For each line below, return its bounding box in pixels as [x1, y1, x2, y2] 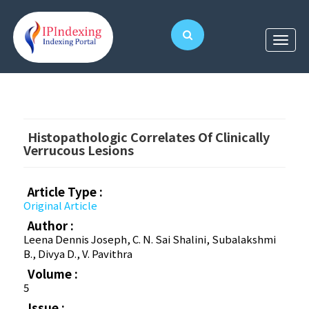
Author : [28, 217, 74, 235]
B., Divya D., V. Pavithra [23, 246, 133, 261]
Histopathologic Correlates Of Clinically [28, 128, 270, 146]
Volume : [28, 265, 79, 283]
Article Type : [28, 183, 103, 201]
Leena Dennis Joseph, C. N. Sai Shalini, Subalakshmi [23, 232, 277, 247]
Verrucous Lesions [23, 141, 134, 159]
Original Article [23, 198, 98, 213]
